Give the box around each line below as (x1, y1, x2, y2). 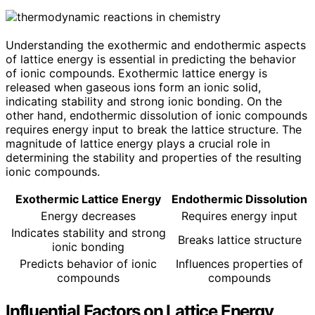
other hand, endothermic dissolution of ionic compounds (6, 108, 307, 122)
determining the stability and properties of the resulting (6, 150, 302, 165)
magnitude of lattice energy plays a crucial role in (6, 136, 270, 150)
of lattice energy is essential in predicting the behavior (6, 51, 296, 66)
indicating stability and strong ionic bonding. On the (6, 94, 282, 108)
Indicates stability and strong (11, 225, 166, 240)
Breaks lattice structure (177, 232, 302, 247)
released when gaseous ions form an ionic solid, (6, 79, 261, 94)
